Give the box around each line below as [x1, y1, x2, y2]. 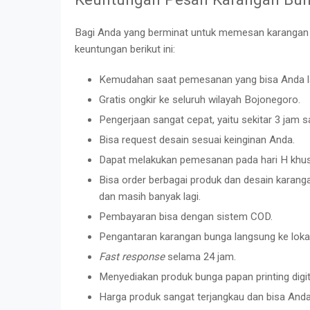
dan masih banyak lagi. [99, 190, 201, 203]
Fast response [99, 250, 165, 263]
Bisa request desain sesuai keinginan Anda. [99, 133, 295, 146]
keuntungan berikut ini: [75, 42, 175, 55]
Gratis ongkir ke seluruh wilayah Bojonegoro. [99, 93, 300, 106]
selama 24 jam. [165, 250, 236, 263]
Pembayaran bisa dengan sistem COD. [99, 210, 273, 223]
